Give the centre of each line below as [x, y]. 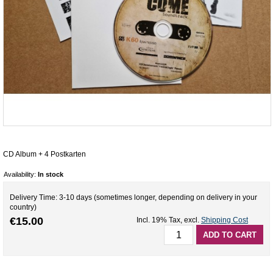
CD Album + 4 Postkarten [44, 154]
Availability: [21, 175]
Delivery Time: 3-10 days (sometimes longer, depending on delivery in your [133, 198]
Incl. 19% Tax [158, 220]
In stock [51, 175]
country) [23, 207]
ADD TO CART [230, 235]
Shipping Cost [225, 220]
